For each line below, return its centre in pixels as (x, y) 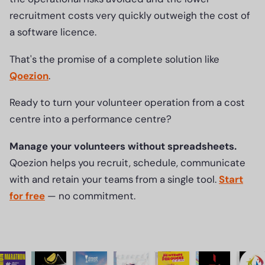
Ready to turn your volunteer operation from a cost (127, 103)
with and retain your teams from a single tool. (114, 179)
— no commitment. (90, 195)
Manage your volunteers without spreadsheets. (123, 146)
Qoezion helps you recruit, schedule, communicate (127, 162)
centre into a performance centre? (91, 119)
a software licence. (53, 32)
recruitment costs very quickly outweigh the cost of (130, 15)
